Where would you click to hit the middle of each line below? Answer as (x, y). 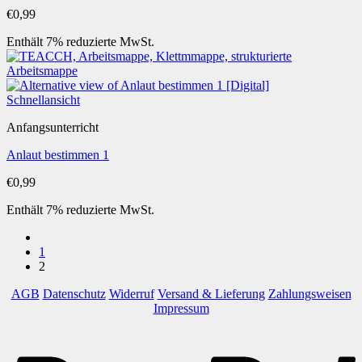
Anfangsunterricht (53, 127)
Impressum (181, 308)
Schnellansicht (43, 100)
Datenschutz (74, 294)
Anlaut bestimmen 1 (58, 155)
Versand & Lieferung (211, 294)
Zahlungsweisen (309, 294)
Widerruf (131, 294)
